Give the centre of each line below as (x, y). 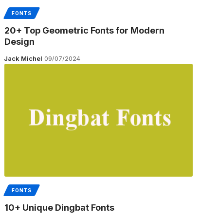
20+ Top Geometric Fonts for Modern (85, 30)
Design (20, 41)
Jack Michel (23, 58)
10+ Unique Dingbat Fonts (60, 207)
